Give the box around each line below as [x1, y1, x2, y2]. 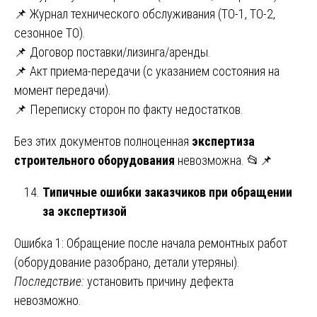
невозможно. [14, 292, 81, 308]
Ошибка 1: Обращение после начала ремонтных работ [14, 235, 287, 250]
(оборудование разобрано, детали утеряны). [14, 254, 240, 270]
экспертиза [192, 133, 255, 149]
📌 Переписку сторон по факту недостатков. [14, 101, 243, 117]
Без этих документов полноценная [14, 133, 192, 149]
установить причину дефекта [84, 273, 234, 289]
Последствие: [14, 273, 84, 289]
